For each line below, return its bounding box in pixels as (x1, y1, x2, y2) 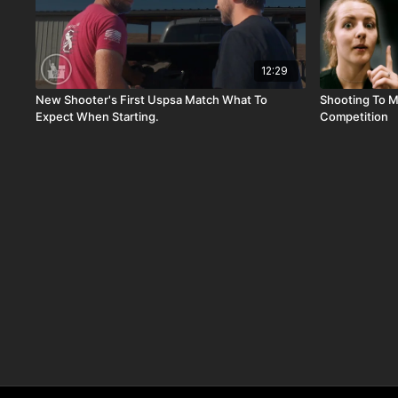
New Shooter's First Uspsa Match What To (36, 92, 223, 107)
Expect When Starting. (36, 109, 160, 124)
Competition (320, 109, 389, 124)
